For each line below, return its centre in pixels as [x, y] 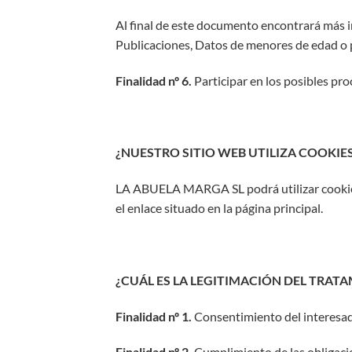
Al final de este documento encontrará [219, 24]
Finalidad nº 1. [154, 316]
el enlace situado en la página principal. [219, 208]
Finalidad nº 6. [154, 80]
